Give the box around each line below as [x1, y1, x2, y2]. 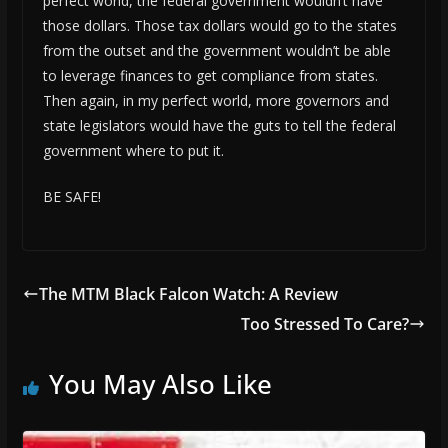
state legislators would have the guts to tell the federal [42, 116, 396, 136]
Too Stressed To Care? [241, 313, 410, 336]
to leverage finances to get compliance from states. [42, 66, 378, 86]
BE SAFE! [42, 187, 101, 207]
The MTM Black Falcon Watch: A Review [38, 283, 338, 306]
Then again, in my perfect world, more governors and [42, 91, 389, 111]
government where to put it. [42, 141, 224, 161]
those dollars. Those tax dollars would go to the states [42, 16, 397, 36]
